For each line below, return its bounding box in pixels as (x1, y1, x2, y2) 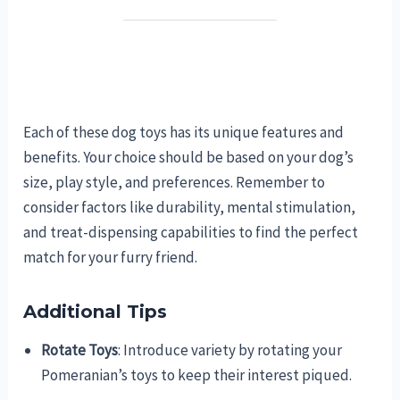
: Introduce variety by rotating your (118, 340, 343, 361)
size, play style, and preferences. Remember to (23, 172, 326, 193)
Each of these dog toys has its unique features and (23, 122, 345, 143)
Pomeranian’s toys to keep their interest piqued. (41, 365, 353, 386)
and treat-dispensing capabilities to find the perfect (23, 222, 359, 243)
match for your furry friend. (23, 247, 198, 268)
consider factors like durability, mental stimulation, (23, 197, 356, 218)
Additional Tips (23, 301, 168, 323)
